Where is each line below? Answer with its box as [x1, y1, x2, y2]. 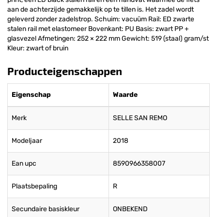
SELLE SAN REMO [113, 113, 167, 122]
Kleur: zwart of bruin [7, 44, 68, 52]
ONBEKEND [113, 204, 148, 213]
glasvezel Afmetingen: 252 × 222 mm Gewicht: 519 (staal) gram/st [7, 34, 209, 43]
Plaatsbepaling [12, 182, 57, 190]
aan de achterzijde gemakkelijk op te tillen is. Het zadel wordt [7, 5, 194, 14]
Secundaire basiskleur [12, 204, 79, 213]
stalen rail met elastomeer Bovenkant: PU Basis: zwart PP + [7, 24, 189, 33]
